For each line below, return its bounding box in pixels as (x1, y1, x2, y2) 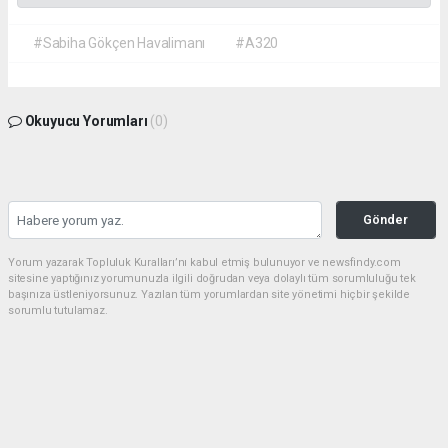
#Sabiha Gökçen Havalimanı (33, 35, 206, 52)
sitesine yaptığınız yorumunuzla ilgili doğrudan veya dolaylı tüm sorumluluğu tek (8, 272, 416, 286)
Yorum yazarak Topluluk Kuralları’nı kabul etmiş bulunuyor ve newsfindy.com (8, 256, 401, 270)
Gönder (363, 212, 409, 228)
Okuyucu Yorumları (21, 113, 151, 130)
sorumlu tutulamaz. (8, 304, 108, 318)
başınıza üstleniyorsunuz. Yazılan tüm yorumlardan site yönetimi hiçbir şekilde (8, 288, 411, 302)
